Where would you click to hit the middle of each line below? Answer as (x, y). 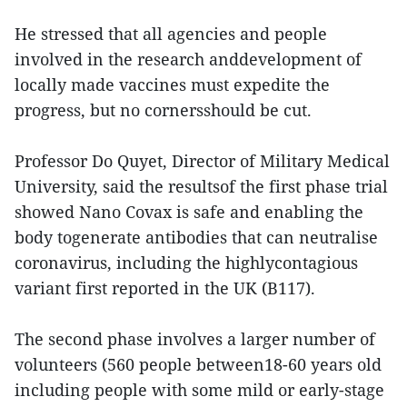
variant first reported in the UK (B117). (165, 288)
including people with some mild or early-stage (199, 390)
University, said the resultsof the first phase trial (201, 187)
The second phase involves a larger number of (195, 339)
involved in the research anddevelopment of (188, 60)
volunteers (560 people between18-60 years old (198, 365)
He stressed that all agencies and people (171, 34)
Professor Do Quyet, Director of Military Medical (202, 161)
